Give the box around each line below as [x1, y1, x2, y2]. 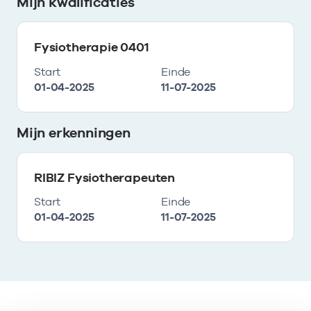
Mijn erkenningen [17, 124, 131, 141]
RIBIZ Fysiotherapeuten [34, 169, 176, 185]
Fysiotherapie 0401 [34, 40, 149, 54]
